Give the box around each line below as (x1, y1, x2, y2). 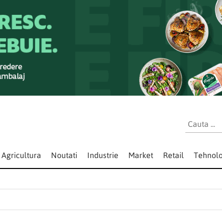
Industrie (87, 151, 118, 160)
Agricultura (1, 151, 41, 160)
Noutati (51, 151, 77, 160)
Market (128, 151, 153, 160)
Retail (163, 151, 184, 160)
